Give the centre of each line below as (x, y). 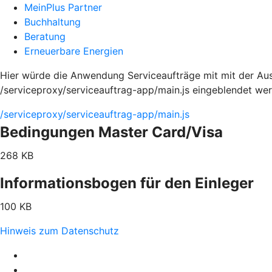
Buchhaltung (53, 22)
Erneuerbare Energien (74, 51)
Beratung (45, 36)
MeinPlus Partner (63, 7)
